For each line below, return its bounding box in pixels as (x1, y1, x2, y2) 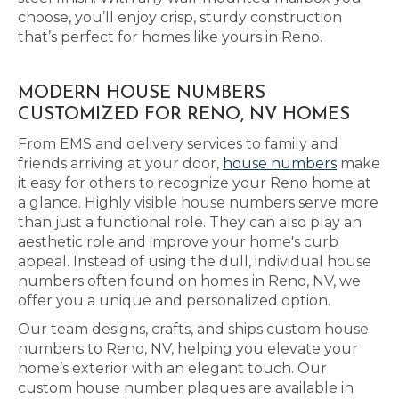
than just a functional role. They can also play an (18, 214, 362, 231)
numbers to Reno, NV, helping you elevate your (18, 340, 358, 357)
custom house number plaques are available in (18, 379, 354, 396)
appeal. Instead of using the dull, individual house (18, 253, 371, 270)
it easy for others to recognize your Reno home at (18, 175, 371, 191)
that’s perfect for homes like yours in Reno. (18, 28, 322, 45)
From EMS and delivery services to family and (18, 135, 338, 152)
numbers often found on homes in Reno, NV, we (18, 273, 361, 289)
